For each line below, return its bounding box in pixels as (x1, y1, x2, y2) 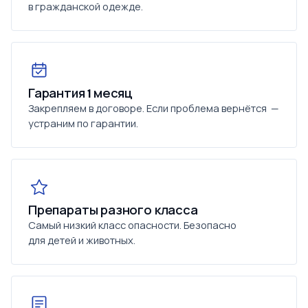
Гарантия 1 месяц (28, 86, 133, 101)
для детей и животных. (28, 233, 135, 247)
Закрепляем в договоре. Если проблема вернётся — (28, 101, 278, 115)
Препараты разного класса (28, 203, 198, 218)
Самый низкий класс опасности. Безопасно (28, 218, 236, 232)
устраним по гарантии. (28, 116, 138, 130)
